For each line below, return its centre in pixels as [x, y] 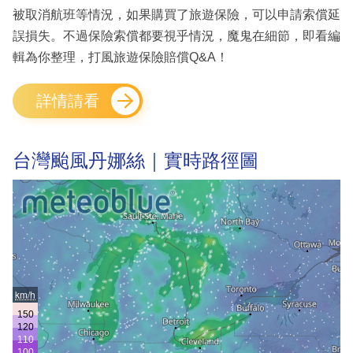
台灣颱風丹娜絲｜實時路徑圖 [136, 161]
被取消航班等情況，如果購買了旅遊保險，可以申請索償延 [176, 15]
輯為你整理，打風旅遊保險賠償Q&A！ [121, 58]
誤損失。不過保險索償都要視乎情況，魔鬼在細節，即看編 [176, 36]
